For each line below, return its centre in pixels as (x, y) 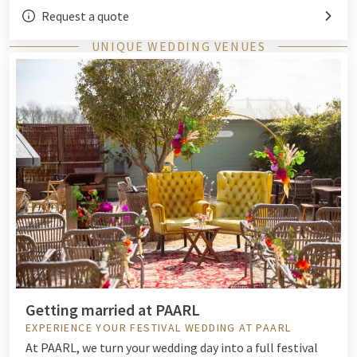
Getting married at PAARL (113, 310)
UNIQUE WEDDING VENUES (178, 47)
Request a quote (85, 16)
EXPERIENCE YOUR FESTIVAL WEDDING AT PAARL (159, 328)
